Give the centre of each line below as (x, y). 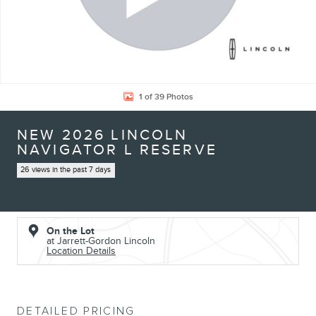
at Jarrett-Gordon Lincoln (101, 241)
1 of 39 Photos (166, 97)
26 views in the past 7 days (66, 170)
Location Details (81, 250)
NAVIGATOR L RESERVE (117, 150)
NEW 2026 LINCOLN (103, 135)
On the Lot (71, 231)
